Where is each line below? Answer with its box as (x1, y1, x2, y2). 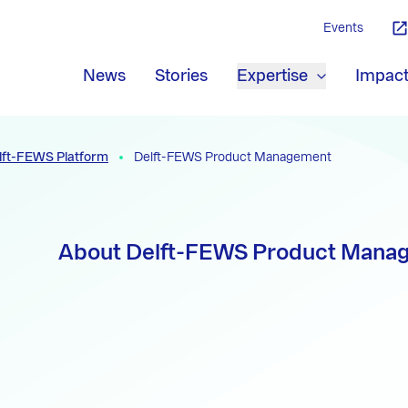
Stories (155, 66, 208, 84)
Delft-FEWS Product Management (134, 151, 331, 164)
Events (323, 22, 363, 35)
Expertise (237, 66, 308, 84)
